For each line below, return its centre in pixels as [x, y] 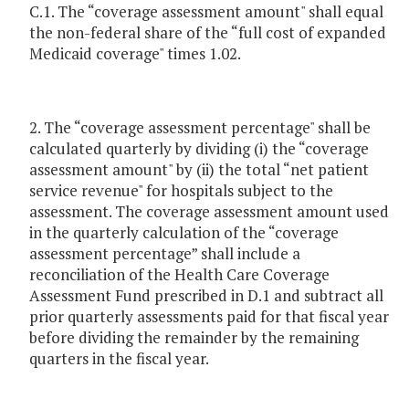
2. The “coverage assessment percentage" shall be [200, 128]
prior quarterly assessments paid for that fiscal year [209, 317]
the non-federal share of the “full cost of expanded [208, 33]
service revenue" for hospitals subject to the [181, 191]
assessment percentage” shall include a [165, 254]
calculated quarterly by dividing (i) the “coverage [199, 149]
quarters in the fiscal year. [119, 359]
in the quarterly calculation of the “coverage [184, 233]
